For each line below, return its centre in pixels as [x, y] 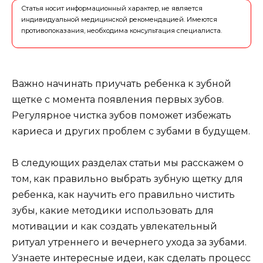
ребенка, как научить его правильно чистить [123, 195]
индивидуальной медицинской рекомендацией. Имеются [119, 20]
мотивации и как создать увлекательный [114, 227]
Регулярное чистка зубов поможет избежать [122, 116]
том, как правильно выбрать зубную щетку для [127, 179]
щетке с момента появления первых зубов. [118, 100]
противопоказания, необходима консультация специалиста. [122, 31]
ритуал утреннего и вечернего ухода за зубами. [129, 242]
